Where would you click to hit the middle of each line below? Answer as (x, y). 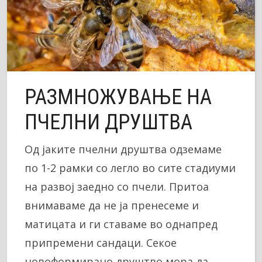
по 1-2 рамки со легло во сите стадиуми (130, 168)
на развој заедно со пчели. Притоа (117, 186)
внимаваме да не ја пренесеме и (112, 205)
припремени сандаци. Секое (101, 242)
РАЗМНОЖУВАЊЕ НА (118, 97)
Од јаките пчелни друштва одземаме (123, 149)
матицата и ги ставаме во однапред (121, 224)
